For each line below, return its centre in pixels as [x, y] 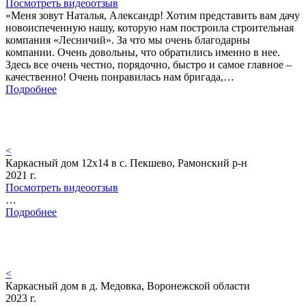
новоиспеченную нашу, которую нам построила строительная [150, 27]
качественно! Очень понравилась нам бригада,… [120, 76]
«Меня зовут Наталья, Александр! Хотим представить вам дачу [153, 15]
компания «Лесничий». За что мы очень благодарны [128, 40]
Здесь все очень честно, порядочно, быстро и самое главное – [149, 64]
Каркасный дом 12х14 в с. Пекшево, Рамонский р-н [126, 163]
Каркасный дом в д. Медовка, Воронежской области [128, 286]
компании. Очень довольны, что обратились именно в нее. [143, 52]
